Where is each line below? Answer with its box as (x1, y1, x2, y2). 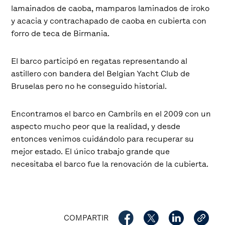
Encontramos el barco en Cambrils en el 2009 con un (11, 108, 211, 119)
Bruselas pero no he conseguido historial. (11, 81, 167, 91)
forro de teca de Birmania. (11, 28, 110, 39)
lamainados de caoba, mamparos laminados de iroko (11, 3, 210, 14)
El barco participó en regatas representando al (11, 56, 188, 66)
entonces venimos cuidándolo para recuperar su (11, 134, 194, 144)
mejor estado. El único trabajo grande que (11, 146, 170, 157)
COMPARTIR (63, 213, 108, 223)
